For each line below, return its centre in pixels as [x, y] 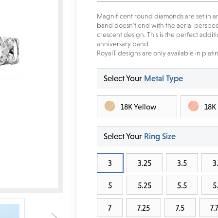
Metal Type [163, 79]
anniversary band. [123, 44]
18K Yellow [138, 106]
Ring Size [160, 136]
